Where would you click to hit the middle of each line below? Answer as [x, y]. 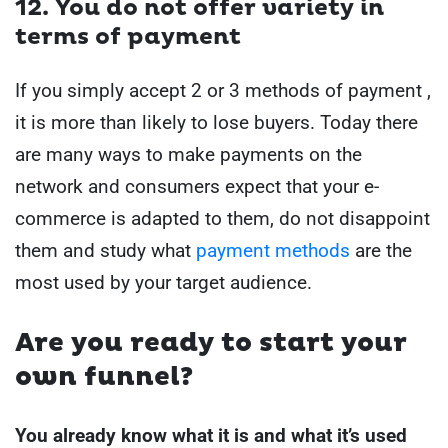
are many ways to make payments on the [188, 155]
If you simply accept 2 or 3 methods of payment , [223, 91]
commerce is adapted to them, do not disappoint [222, 219]
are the [383, 251]
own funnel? [104, 376]
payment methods [275, 251]
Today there [366, 123]
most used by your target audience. [163, 283]
